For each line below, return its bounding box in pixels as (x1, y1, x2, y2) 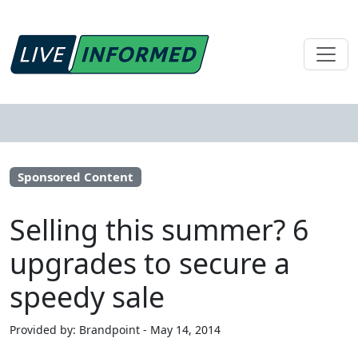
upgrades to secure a (10, 244, 290, 283)
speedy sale (10, 277, 165, 316)
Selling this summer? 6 (10, 210, 308, 249)
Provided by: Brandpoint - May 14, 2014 (10, 322, 221, 338)
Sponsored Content (17, 169, 133, 185)
